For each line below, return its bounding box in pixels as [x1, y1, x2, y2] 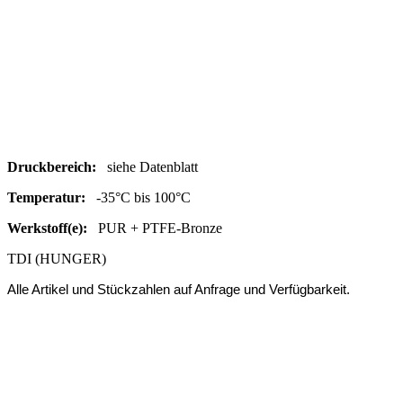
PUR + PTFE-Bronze [87, 220, 222, 236]
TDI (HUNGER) [7, 251, 106, 266]
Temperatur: [7, 190, 85, 205]
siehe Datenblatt [96, 159, 198, 175]
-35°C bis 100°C [85, 190, 191, 205]
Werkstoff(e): [7, 220, 87, 236]
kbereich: [39, 159, 96, 175]
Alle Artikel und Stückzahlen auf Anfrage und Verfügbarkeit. [7, 282, 350, 297]
